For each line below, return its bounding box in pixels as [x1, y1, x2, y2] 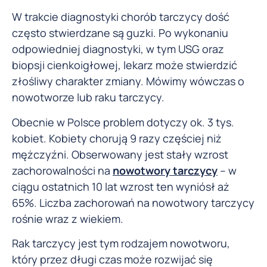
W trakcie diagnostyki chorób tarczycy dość [12, 10, 229, 24]
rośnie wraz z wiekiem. [12, 211, 123, 226]
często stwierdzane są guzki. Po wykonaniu [12, 26, 228, 41]
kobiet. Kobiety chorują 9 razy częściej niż [12, 131, 222, 145]
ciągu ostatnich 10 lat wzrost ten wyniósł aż [12, 179, 229, 194]
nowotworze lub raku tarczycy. [12, 90, 164, 105]
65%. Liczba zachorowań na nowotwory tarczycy [12, 195, 254, 210]
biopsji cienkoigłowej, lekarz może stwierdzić [12, 58, 237, 73]
